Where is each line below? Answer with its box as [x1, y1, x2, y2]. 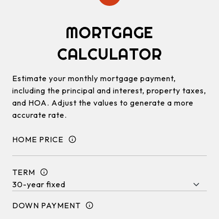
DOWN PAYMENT [12, 200, 81, 210]
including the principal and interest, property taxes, [12, 86, 206, 95]
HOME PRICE [12, 134, 64, 144]
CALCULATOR [57, 44, 162, 64]
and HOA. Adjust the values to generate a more [12, 98, 194, 108]
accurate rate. [12, 110, 67, 120]
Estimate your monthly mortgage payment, [12, 73, 176, 83]
